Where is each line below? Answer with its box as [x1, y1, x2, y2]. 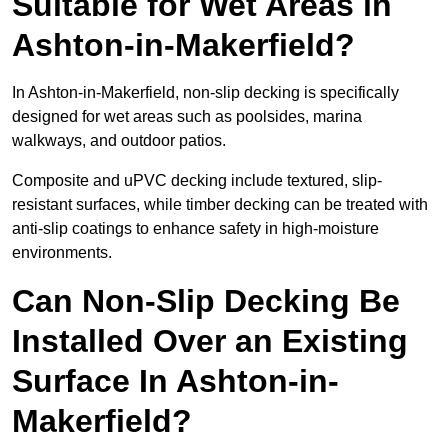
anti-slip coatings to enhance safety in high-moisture [12, 220, 379, 238]
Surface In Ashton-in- [12, 363, 339, 400]
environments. [12, 244, 112, 262]
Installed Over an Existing [12, 323, 408, 360]
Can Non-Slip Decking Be [12, 283, 400, 320]
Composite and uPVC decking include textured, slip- [12, 172, 382, 190]
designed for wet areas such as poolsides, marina [12, 108, 362, 126]
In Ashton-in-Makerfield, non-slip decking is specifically [12, 84, 399, 102]
